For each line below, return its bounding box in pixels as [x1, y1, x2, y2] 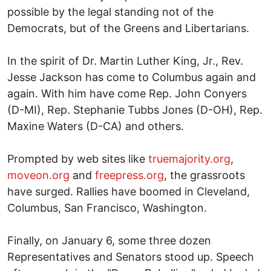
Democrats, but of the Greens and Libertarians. [7, 21, 249, 34]
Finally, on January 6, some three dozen [7, 233, 211, 247]
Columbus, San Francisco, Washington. [7, 201, 207, 214]
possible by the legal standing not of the [7, 5, 214, 18]
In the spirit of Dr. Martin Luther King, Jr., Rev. [7, 54, 243, 67]
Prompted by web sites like [7, 152, 148, 165]
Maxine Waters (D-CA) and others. [7, 119, 184, 132]
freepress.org [95, 168, 164, 181]
